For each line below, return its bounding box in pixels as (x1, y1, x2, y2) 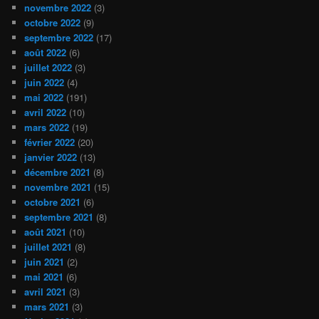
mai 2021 (24, 270, 64, 284)
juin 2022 (24, 75, 65, 90)
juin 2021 (24, 255, 65, 269)
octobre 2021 (24, 195, 81, 209)
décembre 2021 (24, 165, 91, 179)
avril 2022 (24, 105, 67, 120)
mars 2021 (24, 300, 70, 314)
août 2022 (24, 46, 67, 60)
